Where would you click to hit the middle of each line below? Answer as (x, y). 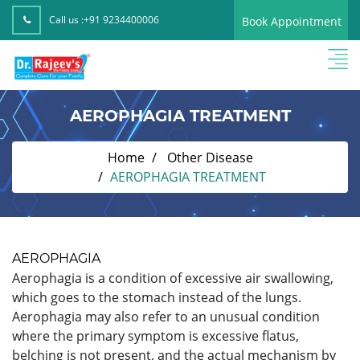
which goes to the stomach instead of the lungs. (157, 297)
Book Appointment (292, 21)
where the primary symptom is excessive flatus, (155, 335)
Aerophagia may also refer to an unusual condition (166, 316)
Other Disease (210, 157)
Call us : (66, 20)
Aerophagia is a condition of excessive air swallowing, (173, 278)
